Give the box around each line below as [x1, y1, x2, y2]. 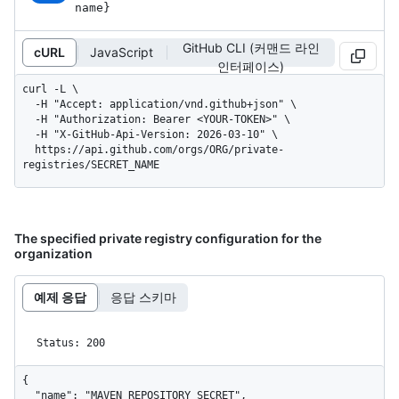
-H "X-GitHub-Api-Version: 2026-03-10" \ [22, 127, 35, 141]
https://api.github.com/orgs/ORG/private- [22, 142, 35, 156]
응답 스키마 [110, 289, 176, 305]
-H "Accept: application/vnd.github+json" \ [22, 97, 35, 110]
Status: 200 [37, 336, 105, 349]
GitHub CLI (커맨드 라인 [182, 39, 320, 55]
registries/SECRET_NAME [22, 158, 159, 171]
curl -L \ [22, 82, 78, 95]
